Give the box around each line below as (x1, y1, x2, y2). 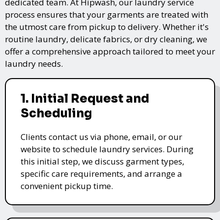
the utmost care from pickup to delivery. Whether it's (5, 21, 209, 33)
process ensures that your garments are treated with (5, 9, 208, 21)
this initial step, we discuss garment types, (21, 156, 184, 167)
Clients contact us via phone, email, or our (21, 131, 182, 143)
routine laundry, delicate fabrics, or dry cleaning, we (5, 33, 207, 45)
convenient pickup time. (21, 180, 113, 192)
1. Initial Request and (21, 91, 149, 107)
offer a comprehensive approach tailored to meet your (5, 46, 215, 57)
